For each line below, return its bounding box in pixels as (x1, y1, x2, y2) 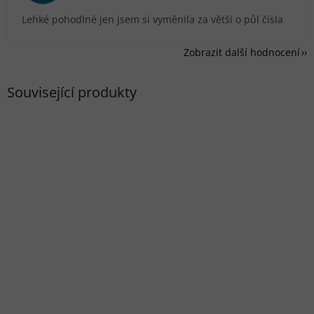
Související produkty (7, 82, 137, 102)
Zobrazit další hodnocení (184, 46, 300, 60)
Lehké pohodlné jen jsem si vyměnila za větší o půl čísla (22, 13, 283, 27)
